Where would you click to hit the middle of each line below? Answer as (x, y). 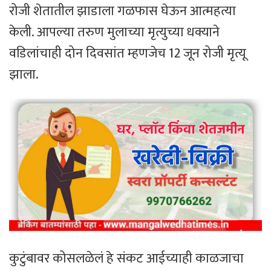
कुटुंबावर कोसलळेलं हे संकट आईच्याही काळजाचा (126, 258)
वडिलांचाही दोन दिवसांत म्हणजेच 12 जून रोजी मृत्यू (128, 53)
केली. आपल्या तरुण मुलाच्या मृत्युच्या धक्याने (114, 32)
